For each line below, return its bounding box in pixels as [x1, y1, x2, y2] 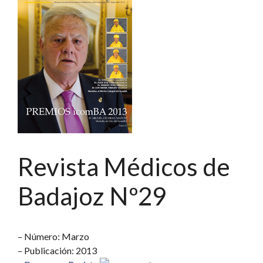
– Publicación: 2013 [18, 245, 97, 257]
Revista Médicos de [18, 152, 230, 182]
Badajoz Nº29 [18, 181, 166, 211]
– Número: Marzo [18, 231, 89, 242]
